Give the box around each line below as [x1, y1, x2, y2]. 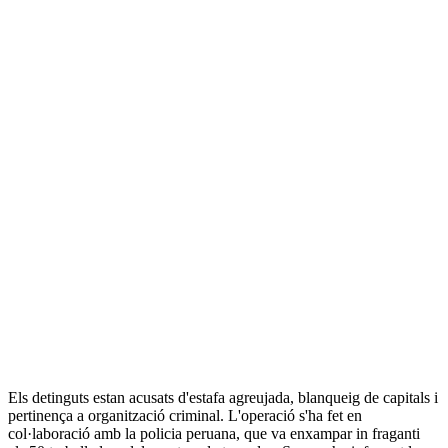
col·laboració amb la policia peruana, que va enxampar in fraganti [8, 425, 420, 443]
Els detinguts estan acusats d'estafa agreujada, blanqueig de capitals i [8, 389, 438, 407]
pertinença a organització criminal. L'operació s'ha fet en [8, 407, 362, 425]
